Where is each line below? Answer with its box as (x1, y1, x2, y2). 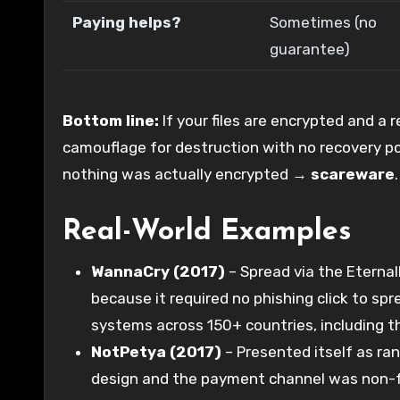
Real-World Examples (62, 217, 351, 246)
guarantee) (270, 39, 351, 58)
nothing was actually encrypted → (62, 164, 311, 183)
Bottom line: (62, 111, 159, 129)
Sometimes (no (270, 12, 378, 31)
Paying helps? (72, 12, 182, 31)
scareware (311, 164, 395, 183)
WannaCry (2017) (91, 262, 225, 280)
